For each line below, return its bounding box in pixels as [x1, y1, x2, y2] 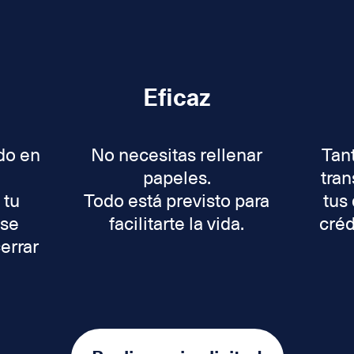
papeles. [142, 167, 211, 190]
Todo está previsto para [84, 190, 270, 213]
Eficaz [142, 83, 211, 114]
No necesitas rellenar [91, 144, 263, 167]
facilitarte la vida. [109, 213, 245, 235]
